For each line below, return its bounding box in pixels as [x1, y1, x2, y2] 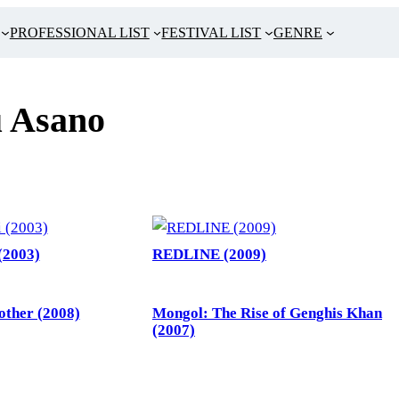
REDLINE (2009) [152, 246, 266, 264]
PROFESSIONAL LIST [9, 25, 150, 40]
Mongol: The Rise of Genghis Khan [152, 305, 382, 322]
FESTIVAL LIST [161, 25, 262, 40]
